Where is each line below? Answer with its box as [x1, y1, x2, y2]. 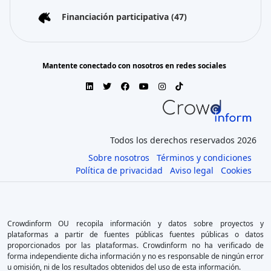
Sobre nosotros [88, 151, 149, 163]
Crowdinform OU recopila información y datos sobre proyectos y [7, 218, 264, 229]
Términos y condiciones [157, 151, 252, 163]
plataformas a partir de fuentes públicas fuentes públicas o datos [7, 229, 264, 240]
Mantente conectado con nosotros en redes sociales [42, 60, 226, 71]
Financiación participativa [62, 10, 171, 22]
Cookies [221, 164, 252, 176]
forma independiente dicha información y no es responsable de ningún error [7, 250, 264, 261]
